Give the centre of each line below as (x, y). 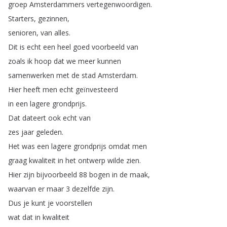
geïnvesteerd (97, 89)
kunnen (109, 61)
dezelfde (86, 189)
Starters (21, 18)
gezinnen (53, 18)
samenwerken (31, 75)
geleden (49, 132)
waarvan (22, 189)
